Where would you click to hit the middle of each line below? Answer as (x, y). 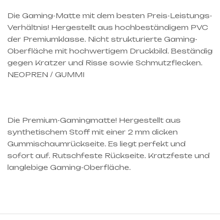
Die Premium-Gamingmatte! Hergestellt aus (94, 120)
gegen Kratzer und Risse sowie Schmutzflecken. (105, 62)
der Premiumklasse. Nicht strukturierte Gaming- (102, 39)
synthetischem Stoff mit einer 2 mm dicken (93, 132)
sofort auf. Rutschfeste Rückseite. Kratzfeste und (109, 155)
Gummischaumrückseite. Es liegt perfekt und (96, 143)
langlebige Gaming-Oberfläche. (69, 167)
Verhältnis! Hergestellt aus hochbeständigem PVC (108, 27)
